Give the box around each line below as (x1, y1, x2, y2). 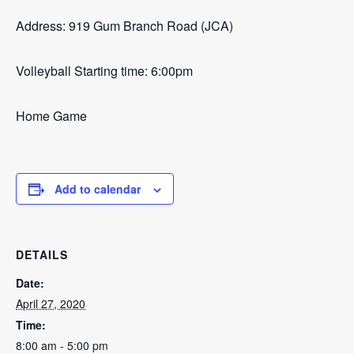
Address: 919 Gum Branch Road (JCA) (16, 17, 233, 35)
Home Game (16, 107, 87, 125)
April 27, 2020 (16, 296, 85, 311)
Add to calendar (55, 181, 141, 197)
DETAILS (16, 247, 68, 262)
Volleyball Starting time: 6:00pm (16, 62, 193, 80)
